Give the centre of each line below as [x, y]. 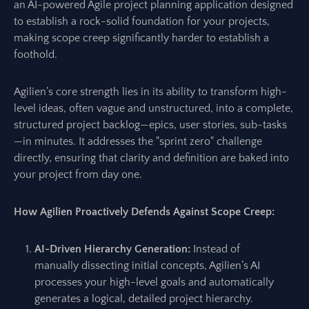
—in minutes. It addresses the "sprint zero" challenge [138, 141]
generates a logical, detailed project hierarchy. [144, 299]
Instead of [215, 249]
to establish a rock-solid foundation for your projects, [142, 21]
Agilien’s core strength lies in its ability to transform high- [150, 92]
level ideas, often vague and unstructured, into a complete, [153, 108]
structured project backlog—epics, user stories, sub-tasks [150, 125]
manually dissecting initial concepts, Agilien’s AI [147, 266]
